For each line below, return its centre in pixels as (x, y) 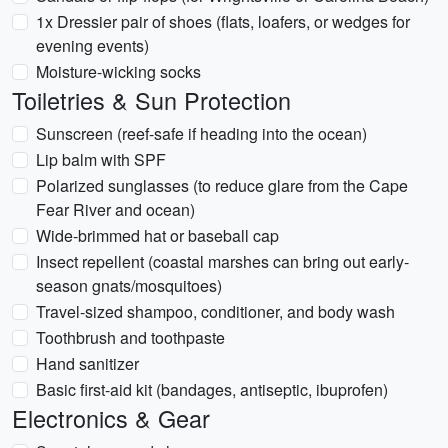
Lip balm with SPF (101, 159)
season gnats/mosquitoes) (129, 285)
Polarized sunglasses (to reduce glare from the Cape (222, 185)
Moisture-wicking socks (118, 71)
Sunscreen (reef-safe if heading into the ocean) (201, 133)
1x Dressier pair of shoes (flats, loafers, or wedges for (223, 21)
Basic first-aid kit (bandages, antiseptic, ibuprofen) (212, 389)
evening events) (92, 45)
